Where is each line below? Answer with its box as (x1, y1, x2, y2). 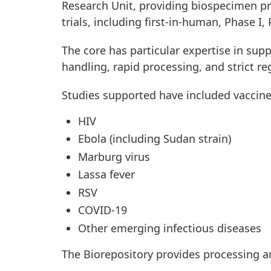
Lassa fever (78, 167, 135, 182)
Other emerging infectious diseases (78, 220, 261, 235)
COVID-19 (78, 203, 127, 218)
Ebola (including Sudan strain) (78, 131, 231, 146)
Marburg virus (78, 149, 150, 164)
